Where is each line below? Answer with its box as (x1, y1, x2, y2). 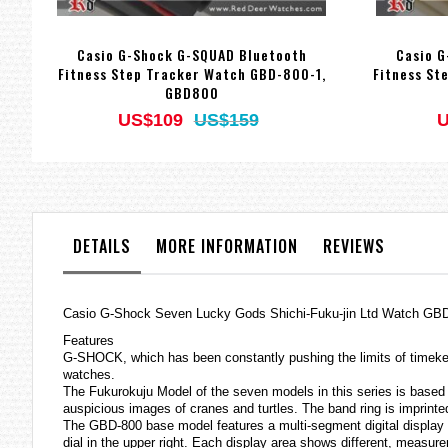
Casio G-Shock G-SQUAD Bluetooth (76, 43, 307, 65)
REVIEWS (323, 233, 385, 258)
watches (63, 366, 111, 382)
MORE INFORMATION (156, 233, 298, 258)
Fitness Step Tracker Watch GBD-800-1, (57, 62, 326, 84)
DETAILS (73, 233, 131, 258)
